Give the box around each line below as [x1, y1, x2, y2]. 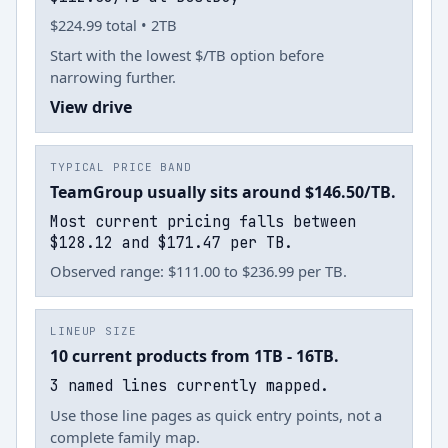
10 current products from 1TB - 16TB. [50, 345, 339, 367]
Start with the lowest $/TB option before [50, 45, 324, 65]
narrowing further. [50, 67, 176, 87]
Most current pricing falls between [50, 211, 356, 232]
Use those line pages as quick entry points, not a [50, 405, 382, 425]
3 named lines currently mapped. [50, 375, 329, 396]
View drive [50, 96, 132, 118]
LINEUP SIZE [50, 324, 137, 338]
